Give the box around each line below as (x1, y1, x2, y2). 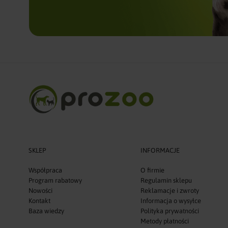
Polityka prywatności (140, 207, 199, 215)
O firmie (140, 166, 165, 175)
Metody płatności (140, 217, 189, 225)
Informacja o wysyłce (140, 197, 202, 205)
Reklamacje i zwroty (140, 187, 199, 195)
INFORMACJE (140, 146, 180, 154)
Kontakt (28, 197, 50, 205)
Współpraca (28, 166, 62, 175)
